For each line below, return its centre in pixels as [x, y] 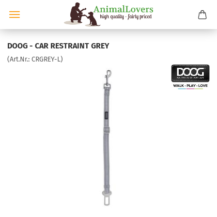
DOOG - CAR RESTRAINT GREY [58, 46]
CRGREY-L [46, 59]
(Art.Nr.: [19, 59]
